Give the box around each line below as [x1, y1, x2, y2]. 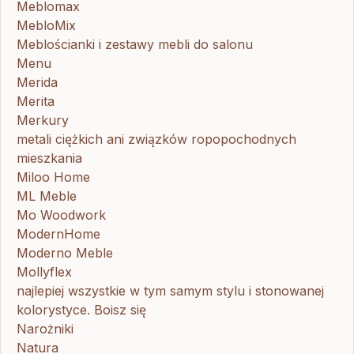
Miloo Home [17, 168, 90, 185]
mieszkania [17, 149, 82, 166]
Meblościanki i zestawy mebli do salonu [17, 36, 253, 52]
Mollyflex [17, 263, 72, 280]
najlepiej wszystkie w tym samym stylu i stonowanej [17, 282, 324, 299]
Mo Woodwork [17, 206, 106, 223]
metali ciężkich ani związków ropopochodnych [17, 130, 296, 147]
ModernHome [17, 225, 100, 242]
